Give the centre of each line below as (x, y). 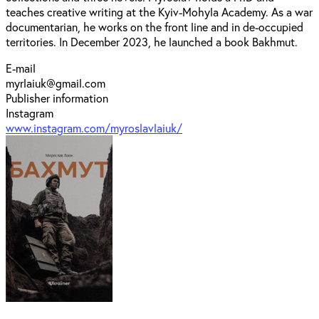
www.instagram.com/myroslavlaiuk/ (94, 127)
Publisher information (57, 98)
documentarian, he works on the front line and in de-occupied (155, 26)
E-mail (21, 68)
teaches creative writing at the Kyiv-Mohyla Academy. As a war (159, 11)
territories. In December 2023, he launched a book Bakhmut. (152, 41)
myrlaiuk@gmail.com (56, 83)
